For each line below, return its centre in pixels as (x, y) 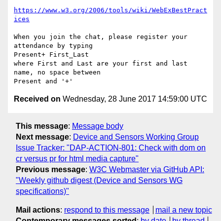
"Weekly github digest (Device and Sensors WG (99, 180)
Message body (98, 126)
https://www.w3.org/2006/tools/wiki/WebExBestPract (110, 10)
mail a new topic (184, 210)
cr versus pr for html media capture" (77, 158)
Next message (42, 137)
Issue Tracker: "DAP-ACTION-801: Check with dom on (111, 147)
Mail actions (38, 210)
